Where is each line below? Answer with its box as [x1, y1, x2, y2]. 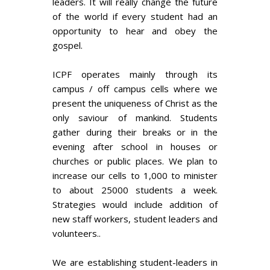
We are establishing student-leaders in [52, 256, 218, 268]
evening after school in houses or [52, 140, 218, 152]
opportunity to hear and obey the [52, 25, 218, 37]
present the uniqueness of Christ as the [52, 97, 218, 109]
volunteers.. [52, 227, 101, 239]
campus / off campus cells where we [52, 83, 218, 95]
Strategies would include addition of [52, 198, 218, 210]
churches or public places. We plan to [52, 155, 218, 167]
